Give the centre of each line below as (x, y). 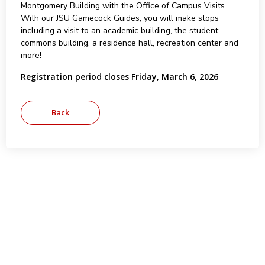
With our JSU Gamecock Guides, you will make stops (119, 18)
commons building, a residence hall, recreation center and (129, 43)
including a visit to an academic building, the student (119, 30)
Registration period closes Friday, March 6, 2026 (119, 77)
